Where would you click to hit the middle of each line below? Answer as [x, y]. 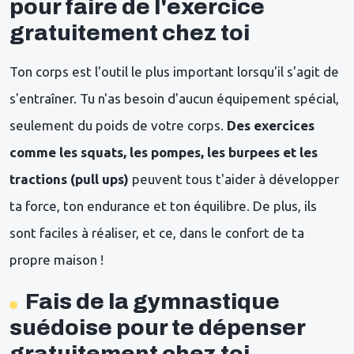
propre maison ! [58, 259]
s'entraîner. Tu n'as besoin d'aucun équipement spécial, [174, 98]
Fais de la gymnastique [153, 301]
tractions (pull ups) [69, 179]
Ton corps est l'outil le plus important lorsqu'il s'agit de [174, 71]
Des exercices [271, 125]
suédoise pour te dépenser [157, 327]
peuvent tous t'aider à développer [234, 179]
